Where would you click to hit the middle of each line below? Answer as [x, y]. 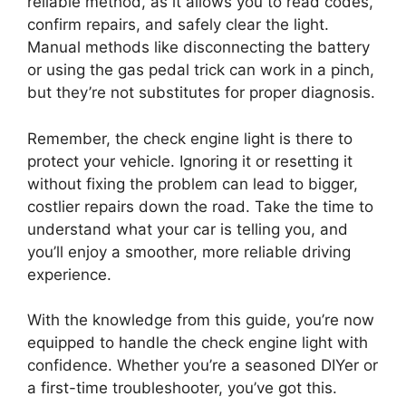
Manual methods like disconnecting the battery [198, 48]
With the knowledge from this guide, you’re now [201, 320]
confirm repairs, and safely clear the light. [178, 25]
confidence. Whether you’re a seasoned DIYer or [203, 366]
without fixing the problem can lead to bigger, [193, 184]
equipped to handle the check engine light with [198, 343]
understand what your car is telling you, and [188, 229]
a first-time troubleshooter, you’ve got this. [182, 388]
